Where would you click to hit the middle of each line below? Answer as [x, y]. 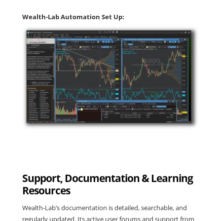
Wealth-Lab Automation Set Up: [73, 17]
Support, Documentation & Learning [107, 178]
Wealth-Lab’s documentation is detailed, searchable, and [104, 208]
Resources [46, 191]
